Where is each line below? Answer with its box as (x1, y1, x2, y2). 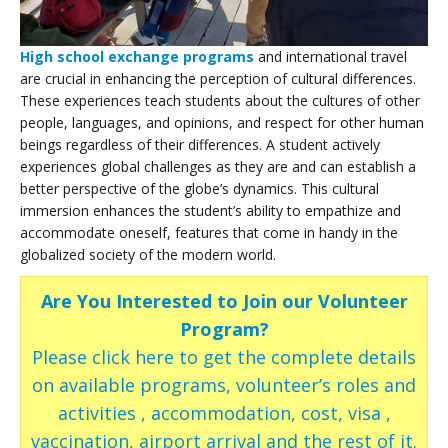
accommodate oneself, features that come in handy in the (20, 222, 398, 242)
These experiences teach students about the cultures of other (20, 90, 420, 110)
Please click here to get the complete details (32, 344, 416, 369)
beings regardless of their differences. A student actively (20, 134, 380, 154)
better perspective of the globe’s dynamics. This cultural (20, 178, 379, 198)
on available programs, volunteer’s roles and (32, 372, 416, 397)
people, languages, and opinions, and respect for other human (20, 112, 424, 132)
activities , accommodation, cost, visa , (57, 400, 391, 425)
